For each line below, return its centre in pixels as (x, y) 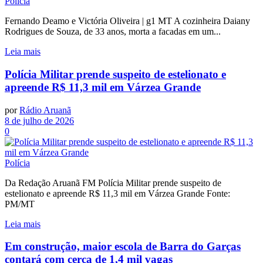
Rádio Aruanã (45, 110)
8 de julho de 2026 (39, 120)
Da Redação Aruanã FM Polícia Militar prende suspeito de (113, 183)
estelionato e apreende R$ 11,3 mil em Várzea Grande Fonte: (117, 193)
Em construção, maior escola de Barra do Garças (123, 247)
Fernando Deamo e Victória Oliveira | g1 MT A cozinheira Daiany (127, 21)
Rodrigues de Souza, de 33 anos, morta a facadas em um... (113, 32)
